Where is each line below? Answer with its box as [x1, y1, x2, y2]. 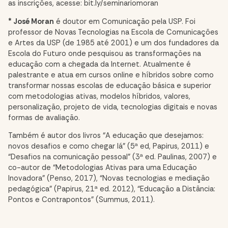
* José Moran [8, 16, 54, 26]
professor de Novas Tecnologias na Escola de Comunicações [8, 27, 218, 37]
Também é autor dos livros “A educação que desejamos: [8, 131, 204, 141]
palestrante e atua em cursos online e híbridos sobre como [8, 70, 214, 80]
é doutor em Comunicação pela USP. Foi [54, 16, 195, 26]
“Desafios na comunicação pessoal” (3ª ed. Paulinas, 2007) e [8, 152, 217, 162]
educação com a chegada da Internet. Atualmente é [8, 59, 191, 69]
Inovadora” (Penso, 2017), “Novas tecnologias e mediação [8, 174, 210, 184]
